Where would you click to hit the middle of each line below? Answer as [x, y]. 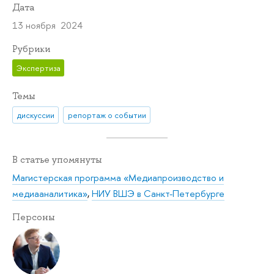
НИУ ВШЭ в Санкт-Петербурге [158, 194]
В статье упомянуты [57, 159]
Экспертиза [38, 68]
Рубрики [31, 49]
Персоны [34, 217]
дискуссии [35, 115]
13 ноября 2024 [47, 26]
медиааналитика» [50, 194]
